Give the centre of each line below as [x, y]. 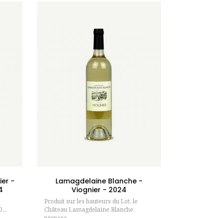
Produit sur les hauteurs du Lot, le [91, 201]
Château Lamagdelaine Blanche [89, 209]
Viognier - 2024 [99, 190]
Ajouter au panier [118, 158]
